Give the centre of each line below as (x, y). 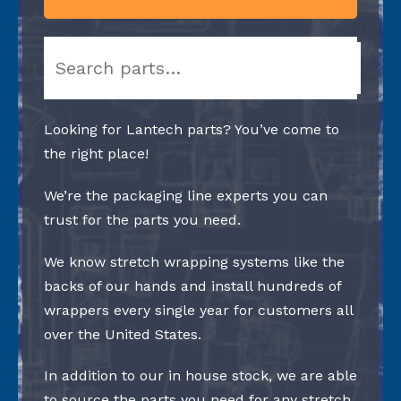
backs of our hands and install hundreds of (192, 286)
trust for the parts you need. (142, 219)
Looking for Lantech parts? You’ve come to (192, 130)
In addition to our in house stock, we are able (200, 376)
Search (70, 49)
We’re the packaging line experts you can (186, 195)
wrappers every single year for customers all (198, 310)
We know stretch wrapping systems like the (194, 261)
